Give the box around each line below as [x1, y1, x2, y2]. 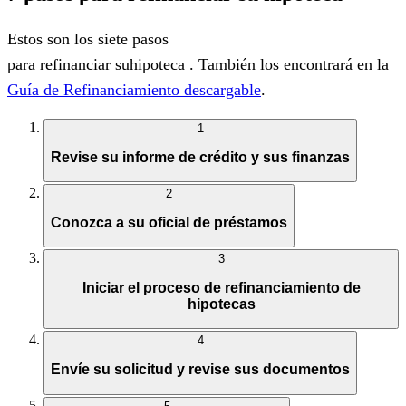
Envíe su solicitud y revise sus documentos [51, 362, 350, 378]
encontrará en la [279, 54, 389, 73]
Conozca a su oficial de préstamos [51, 214, 287, 230]
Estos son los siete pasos [7, 29, 169, 48]
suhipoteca [111, 54, 189, 73]
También [198, 54, 260, 73]
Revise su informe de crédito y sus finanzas [51, 149, 350, 165]
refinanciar [40, 54, 111, 73]
